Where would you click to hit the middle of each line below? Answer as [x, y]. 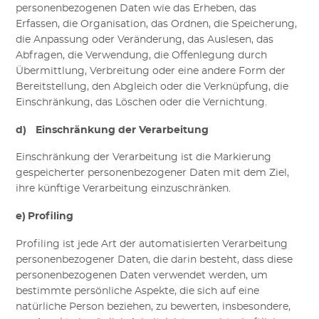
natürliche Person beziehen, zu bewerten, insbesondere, [153, 307]
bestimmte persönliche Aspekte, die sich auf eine [138, 291]
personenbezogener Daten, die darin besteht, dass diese [155, 260]
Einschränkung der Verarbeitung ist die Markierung [144, 158]
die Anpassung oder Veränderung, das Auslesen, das [145, 40]
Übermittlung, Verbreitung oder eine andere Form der [151, 71]
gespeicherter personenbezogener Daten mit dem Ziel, [153, 173]
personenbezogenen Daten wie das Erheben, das [136, 8]
